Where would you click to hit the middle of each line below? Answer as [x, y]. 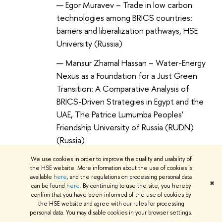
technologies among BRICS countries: [124, 18]
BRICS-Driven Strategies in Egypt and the [130, 102]
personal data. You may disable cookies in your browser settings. [111, 213]
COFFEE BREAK [87, 207]
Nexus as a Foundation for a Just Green [127, 76]
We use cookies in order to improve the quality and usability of [111, 159]
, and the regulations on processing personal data [129, 177]
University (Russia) [89, 44]
